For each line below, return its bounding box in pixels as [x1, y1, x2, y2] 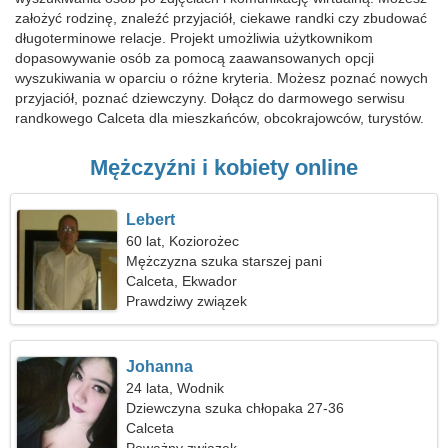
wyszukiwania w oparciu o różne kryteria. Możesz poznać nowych [15, 70, 428, 86]
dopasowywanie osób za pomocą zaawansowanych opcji [15, 50, 374, 66]
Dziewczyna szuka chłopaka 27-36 [126, 400, 345, 416]
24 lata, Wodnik [126, 380, 225, 396]
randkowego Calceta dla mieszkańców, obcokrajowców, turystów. [15, 110, 424, 126]
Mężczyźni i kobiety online [90, 155, 358, 180]
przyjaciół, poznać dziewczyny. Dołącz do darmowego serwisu [15, 90, 405, 106]
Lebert [126, 211, 176, 228]
